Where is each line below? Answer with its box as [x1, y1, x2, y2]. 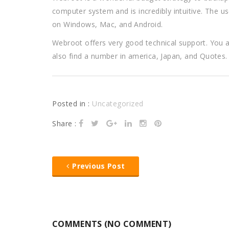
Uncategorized [92, 99, 144, 108]
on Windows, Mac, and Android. [52, 19, 163, 29]
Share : [52, 119, 79, 128]
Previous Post [72, 161, 125, 171]
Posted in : [52, 99, 92, 108]
